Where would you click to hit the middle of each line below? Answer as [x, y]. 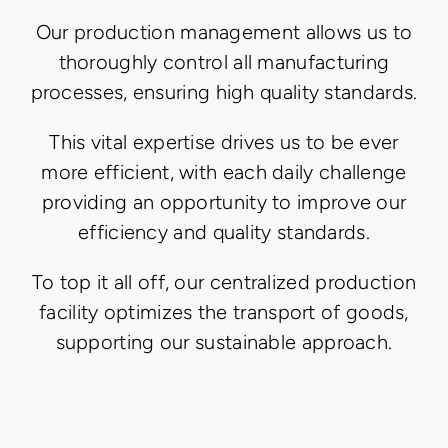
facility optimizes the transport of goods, [224, 312]
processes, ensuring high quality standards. [224, 92]
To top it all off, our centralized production [224, 282]
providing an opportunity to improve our [224, 202]
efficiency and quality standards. [224, 232]
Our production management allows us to [224, 32]
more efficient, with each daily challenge [224, 172]
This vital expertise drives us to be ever [224, 142]
